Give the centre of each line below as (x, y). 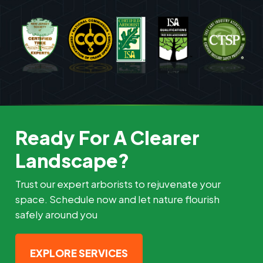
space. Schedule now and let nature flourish (118, 199)
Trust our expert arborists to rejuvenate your (118, 184)
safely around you (57, 215)
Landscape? (73, 161)
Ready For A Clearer (108, 138)
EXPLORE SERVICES (79, 253)
